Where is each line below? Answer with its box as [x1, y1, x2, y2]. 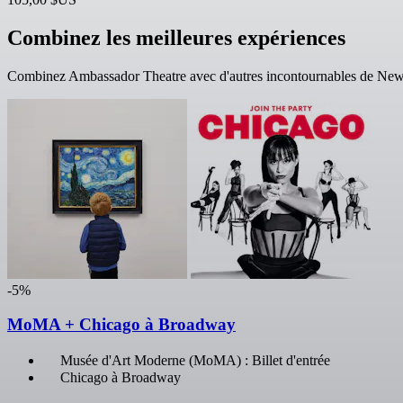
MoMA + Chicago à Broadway [7, 315, 236, 335]
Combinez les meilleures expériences [7, 25, 345, 49]
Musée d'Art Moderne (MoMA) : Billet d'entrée [60, 353, 330, 369]
